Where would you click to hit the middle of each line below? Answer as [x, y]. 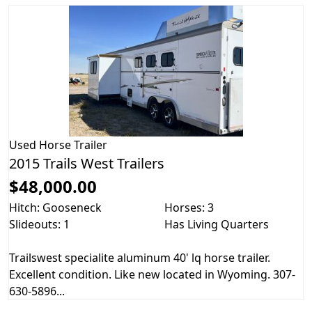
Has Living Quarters [217, 224]
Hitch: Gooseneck [55, 207]
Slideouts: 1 [39, 224]
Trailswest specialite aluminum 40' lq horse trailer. [140, 257]
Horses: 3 [189, 207]
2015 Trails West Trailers [87, 163]
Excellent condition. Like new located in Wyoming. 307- [152, 274]
